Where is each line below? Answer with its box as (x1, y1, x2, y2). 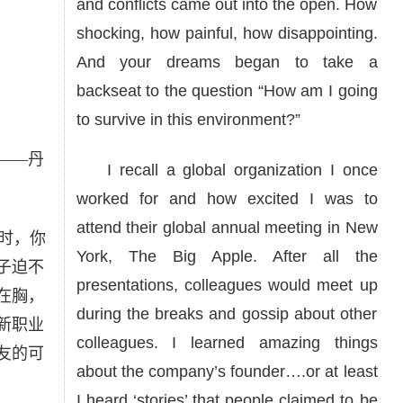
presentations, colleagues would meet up (76, 276, 378, 294)
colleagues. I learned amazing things (76, 334, 378, 352)
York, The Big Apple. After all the (76, 247, 378, 265)
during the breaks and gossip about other (76, 305, 378, 323)
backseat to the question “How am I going (76, 82, 378, 100)
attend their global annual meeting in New (76, 219, 378, 237)
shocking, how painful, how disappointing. (76, 24, 378, 42)
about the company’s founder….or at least (76, 363, 378, 381)
